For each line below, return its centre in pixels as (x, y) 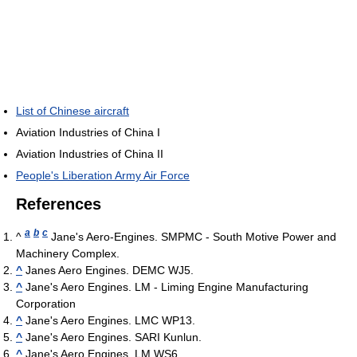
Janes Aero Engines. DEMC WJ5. (108, 270)
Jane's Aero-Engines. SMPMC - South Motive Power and (192, 236)
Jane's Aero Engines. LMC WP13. (109, 320)
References (59, 204)
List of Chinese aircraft (73, 111)
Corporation (46, 303)
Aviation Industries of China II (90, 154)
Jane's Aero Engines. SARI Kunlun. (112, 337)
